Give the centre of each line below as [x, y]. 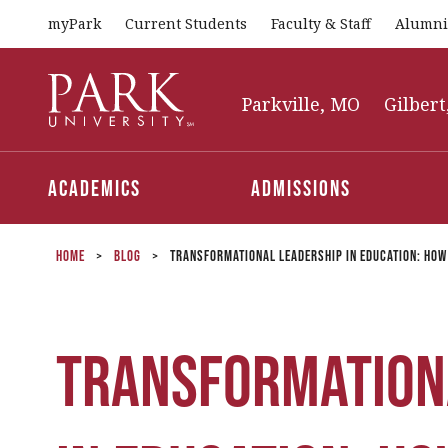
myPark [74, 23]
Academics [94, 187]
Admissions [301, 187]
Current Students [186, 23]
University [84, 96]
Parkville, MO [301, 104]
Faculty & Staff [321, 23]
